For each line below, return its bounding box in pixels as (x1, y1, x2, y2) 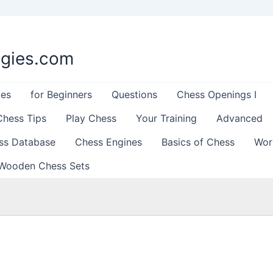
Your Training (136, 112, 197, 124)
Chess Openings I (177, 88, 257, 101)
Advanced (216, 112, 263, 124)
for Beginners (30, 88, 92, 101)
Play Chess (66, 112, 116, 124)
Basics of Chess (161, 136, 235, 148)
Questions (112, 88, 157, 101)
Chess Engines (75, 136, 142, 148)
